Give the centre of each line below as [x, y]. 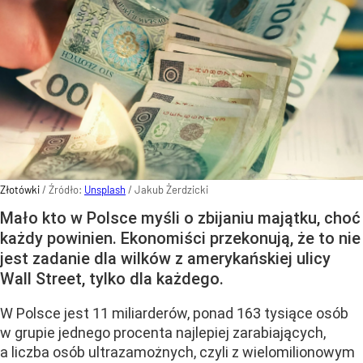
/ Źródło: [63, 190]
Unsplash [105, 190]
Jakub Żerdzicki [171, 190]
